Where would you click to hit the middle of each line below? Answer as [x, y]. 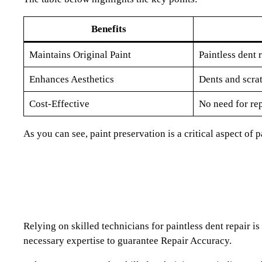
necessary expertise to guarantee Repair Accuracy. [127, 240]
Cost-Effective [59, 104]
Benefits [108, 29]
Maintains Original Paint [80, 54]
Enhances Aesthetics [71, 79]
